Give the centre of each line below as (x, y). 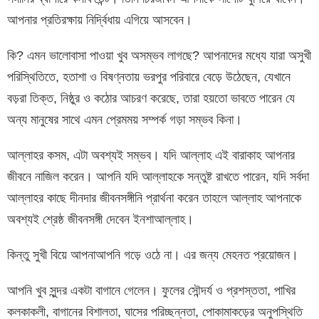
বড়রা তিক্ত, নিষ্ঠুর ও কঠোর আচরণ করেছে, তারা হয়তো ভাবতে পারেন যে (151, 98)
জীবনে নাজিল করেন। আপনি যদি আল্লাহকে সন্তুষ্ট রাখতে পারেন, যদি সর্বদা (158, 176)
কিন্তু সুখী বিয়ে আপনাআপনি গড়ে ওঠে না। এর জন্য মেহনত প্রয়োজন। (153, 255)
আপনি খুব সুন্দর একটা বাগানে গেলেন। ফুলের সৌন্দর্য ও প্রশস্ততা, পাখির (151, 290)
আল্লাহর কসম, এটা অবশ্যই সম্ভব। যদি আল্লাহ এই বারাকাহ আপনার (151, 155)
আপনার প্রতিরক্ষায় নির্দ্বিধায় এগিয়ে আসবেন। (100, 20)
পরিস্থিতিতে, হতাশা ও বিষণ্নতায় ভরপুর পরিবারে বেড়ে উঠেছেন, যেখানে (149, 77)
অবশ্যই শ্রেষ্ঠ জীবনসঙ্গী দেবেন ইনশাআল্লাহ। (100, 219)
